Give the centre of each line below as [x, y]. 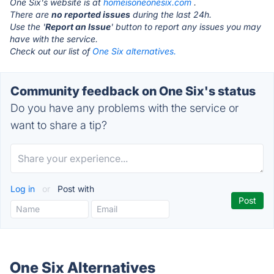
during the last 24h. [171, 14]
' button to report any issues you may [186, 27]
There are [31, 14]
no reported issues [91, 14]
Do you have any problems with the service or [124, 108]
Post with [75, 189]
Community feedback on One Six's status [133, 91]
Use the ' [28, 27]
